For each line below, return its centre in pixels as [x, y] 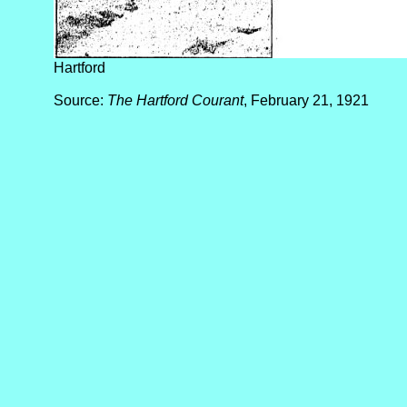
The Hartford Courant [175, 100]
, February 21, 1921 [306, 100]
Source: [80, 100]
